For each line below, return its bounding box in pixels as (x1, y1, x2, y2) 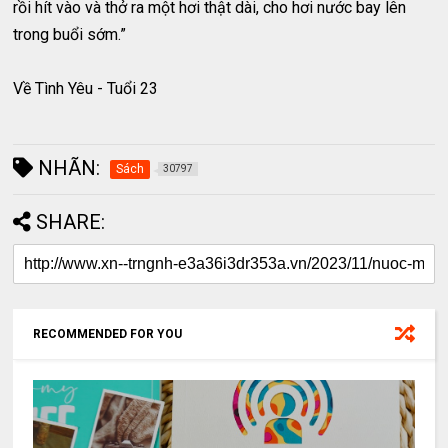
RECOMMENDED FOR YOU (33, 327, 183, 342)
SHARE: (36, 210, 106, 235)
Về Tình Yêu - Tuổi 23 (13, 79, 159, 99)
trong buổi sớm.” (13, 25, 127, 45)
